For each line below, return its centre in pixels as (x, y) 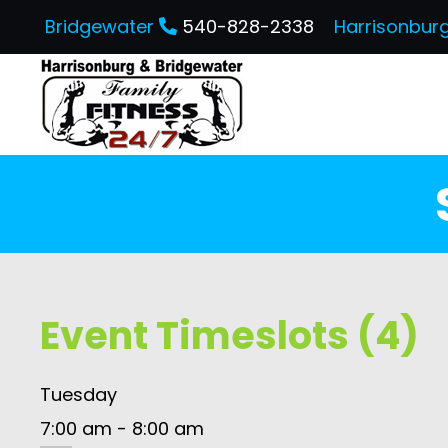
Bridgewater (102, 26)
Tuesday (78, 394)
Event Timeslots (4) (229, 335)
